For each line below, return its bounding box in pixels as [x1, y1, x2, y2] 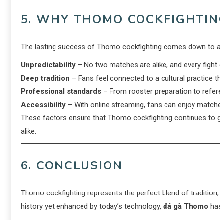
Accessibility [21, 100, 66, 109]
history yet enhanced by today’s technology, [21, 202, 163, 211]
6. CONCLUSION [21, 158, 123, 173]
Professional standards [21, 87, 101, 96]
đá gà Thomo [163, 202, 208, 211]
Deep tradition [21, 74, 70, 82]
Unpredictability [21, 60, 76, 69]
